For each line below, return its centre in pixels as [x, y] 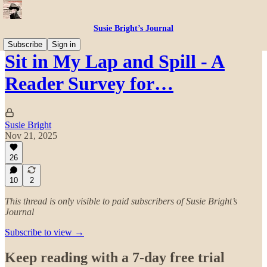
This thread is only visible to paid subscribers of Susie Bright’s [121, 201]
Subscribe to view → [44, 232]
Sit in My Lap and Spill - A [115, 62]
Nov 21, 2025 [31, 135]
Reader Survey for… [89, 84]
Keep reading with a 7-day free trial [115, 257]
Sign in [64, 44]
